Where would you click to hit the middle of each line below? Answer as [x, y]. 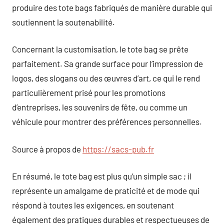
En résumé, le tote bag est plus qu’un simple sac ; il [102, 176]
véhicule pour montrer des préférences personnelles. [107, 121]
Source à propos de [47, 149]
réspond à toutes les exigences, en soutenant [93, 205]
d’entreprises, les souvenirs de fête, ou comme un [100, 107]
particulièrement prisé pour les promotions [89, 92]
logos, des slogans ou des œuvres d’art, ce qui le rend [106, 78]
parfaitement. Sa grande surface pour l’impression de [107, 63]
